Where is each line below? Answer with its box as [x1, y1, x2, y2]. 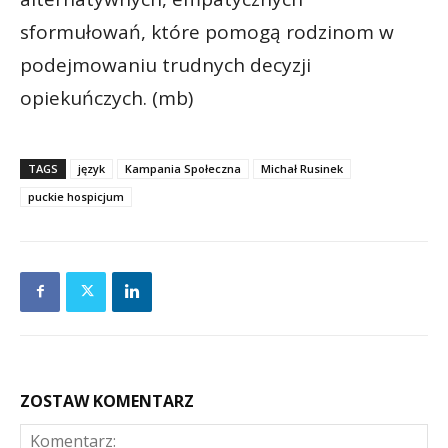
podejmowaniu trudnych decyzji [20, 51, 311, 78]
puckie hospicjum [28, 188, 124, 204]
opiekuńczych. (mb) [20, 84, 193, 111]
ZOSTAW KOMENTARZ [20, 389, 194, 412]
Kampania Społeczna [125, 160, 241, 176]
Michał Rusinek [261, 160, 343, 176]
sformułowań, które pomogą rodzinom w [20, 18, 394, 45]
